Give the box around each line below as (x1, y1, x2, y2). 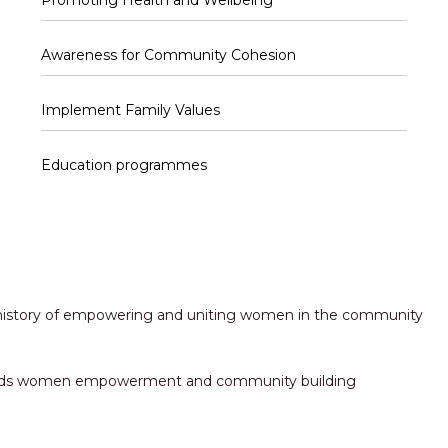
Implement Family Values (40, 101, 220, 119)
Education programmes (40, 156, 207, 174)
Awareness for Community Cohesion (40, 46, 296, 64)
